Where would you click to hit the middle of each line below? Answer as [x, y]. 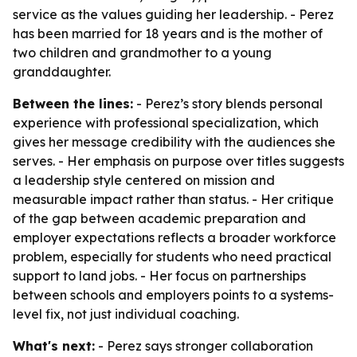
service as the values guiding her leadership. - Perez [173, 14]
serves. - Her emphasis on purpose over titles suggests [178, 161]
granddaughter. [62, 72]
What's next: [54, 346]
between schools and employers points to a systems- [173, 295]
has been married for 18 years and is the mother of [168, 33]
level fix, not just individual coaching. [126, 314]
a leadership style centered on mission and [144, 180]
